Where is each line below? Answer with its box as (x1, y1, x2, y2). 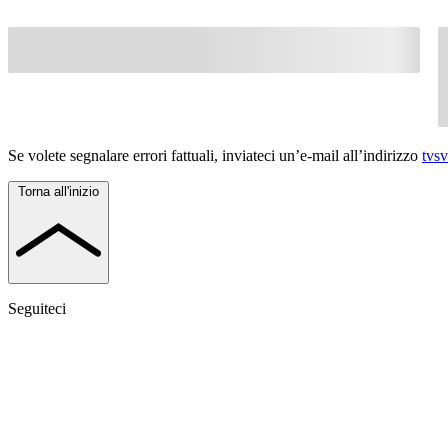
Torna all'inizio (18, 184, 99, 200)
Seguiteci (8, 299, 66, 317)
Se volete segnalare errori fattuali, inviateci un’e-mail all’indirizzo (8, 147, 422, 165)
